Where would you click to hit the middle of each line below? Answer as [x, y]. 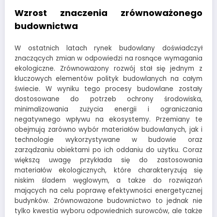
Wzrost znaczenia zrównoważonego [108, 13]
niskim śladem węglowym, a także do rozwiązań [108, 181]
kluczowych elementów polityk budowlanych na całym [108, 79]
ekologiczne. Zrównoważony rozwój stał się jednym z [108, 69]
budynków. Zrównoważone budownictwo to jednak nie [108, 201]
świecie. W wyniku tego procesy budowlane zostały [108, 89]
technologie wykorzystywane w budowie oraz [108, 140]
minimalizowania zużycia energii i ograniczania [108, 109]
